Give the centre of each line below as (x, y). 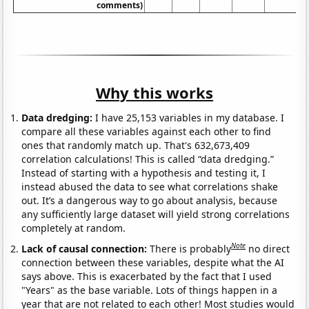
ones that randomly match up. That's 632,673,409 (136, 146)
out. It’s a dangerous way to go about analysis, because (150, 201)
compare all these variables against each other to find (147, 132)
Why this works (154, 93)
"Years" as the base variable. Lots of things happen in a (150, 290)
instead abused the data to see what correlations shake (150, 187)
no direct (269, 248)
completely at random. (74, 228)
